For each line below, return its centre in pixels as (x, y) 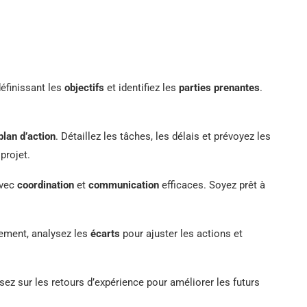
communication (124, 185)
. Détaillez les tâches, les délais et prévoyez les (163, 136)
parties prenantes (220, 87)
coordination (46, 185)
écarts (106, 233)
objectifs (85, 87)
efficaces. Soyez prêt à (212, 185)
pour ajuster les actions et (182, 233)
